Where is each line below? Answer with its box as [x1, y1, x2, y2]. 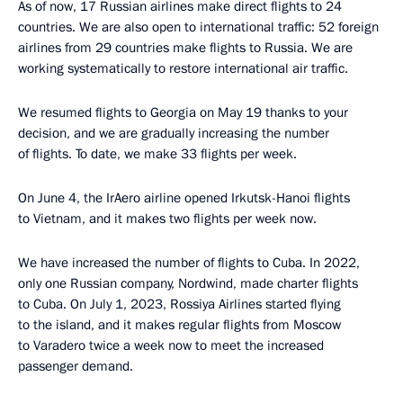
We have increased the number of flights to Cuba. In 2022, [18, 254, 360, 272]
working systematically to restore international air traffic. [18, 59, 348, 77]
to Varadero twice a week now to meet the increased [18, 336, 324, 354]
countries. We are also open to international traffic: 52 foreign [18, 18, 379, 36]
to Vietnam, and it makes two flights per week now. [18, 210, 317, 228]
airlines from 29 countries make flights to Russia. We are [18, 39, 353, 57]
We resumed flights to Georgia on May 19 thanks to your [18, 103, 348, 121]
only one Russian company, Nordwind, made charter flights [18, 274, 358, 292]
